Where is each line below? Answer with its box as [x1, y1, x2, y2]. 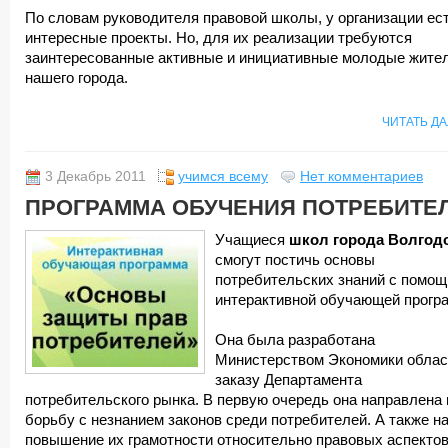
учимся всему [178, 169, 268, 184]
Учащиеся [215, 232, 289, 248]
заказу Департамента [215, 372, 362, 388]
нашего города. [25, 70, 128, 86]
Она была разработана [215, 332, 375, 348]
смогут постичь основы [215, 252, 375, 268]
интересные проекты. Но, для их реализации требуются [25, 30, 412, 46]
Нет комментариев [300, 169, 423, 184]
